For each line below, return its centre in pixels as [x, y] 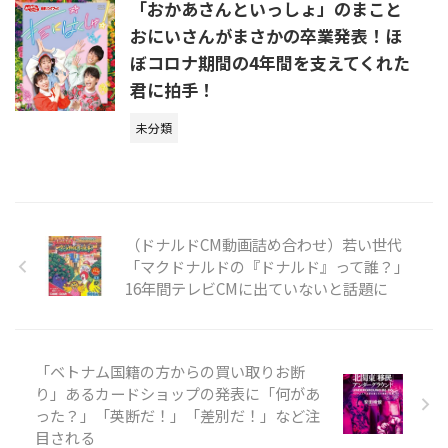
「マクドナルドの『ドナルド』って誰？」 [267, 266]
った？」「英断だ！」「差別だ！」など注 [177, 415]
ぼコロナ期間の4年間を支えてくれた [270, 62]
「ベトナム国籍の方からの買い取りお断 [170, 371]
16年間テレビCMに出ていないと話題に [256, 288]
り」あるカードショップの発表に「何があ [177, 393]
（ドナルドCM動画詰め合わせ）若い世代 [263, 244]
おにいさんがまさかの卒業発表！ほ [266, 35]
